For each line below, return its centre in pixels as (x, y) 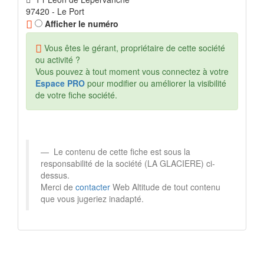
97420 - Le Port (55, 11)
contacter (93, 187)
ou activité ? (58, 60)
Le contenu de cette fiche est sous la (121, 152)
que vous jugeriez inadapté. (92, 199)
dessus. (55, 175)
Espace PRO (60, 83)
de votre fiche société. (76, 95)
